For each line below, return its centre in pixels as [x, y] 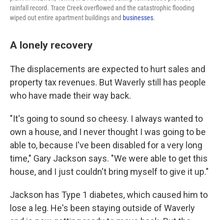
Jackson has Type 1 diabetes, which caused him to [109, 195]
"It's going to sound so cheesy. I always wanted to [106, 119]
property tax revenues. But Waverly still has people [108, 82]
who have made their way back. [70, 96]
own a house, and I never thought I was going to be [108, 132]
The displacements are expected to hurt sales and [108, 69]
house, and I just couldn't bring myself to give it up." [109, 172]
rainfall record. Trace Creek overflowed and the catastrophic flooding [102, 8]
